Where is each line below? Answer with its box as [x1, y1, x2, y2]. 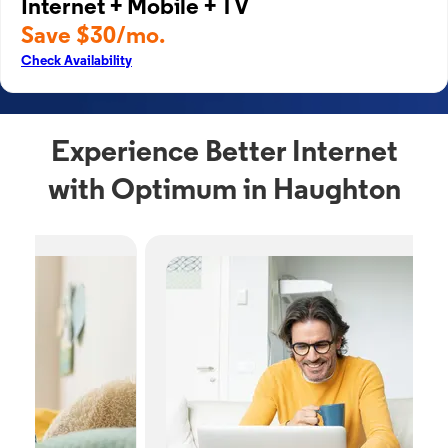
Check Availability [21, 54, 132, 69]
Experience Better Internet [50, 138, 398, 169]
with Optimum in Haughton [47, 176, 401, 207]
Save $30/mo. [21, 25, 165, 49]
